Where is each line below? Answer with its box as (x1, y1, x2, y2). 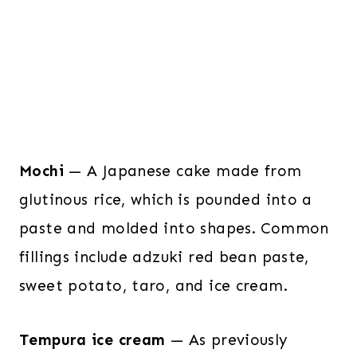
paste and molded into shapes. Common (19, 218, 329, 237)
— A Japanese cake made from (69, 161, 302, 180)
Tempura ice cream (19, 330, 171, 349)
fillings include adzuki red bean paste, (19, 247, 309, 266)
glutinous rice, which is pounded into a (19, 190, 312, 209)
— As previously (170, 330, 288, 349)
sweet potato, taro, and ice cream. (19, 276, 288, 295)
